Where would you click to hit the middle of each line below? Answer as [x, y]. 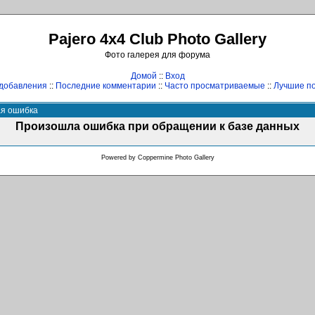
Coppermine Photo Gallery [176, 157]
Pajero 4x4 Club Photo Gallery [157, 39]
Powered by [119, 157]
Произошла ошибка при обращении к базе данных [157, 126]
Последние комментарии [106, 86]
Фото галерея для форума [157, 55]
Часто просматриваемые [215, 86]
